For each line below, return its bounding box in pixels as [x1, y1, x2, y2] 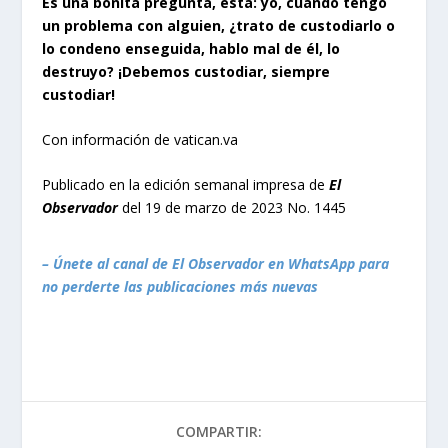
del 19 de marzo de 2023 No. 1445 [122, 198, 347, 218]
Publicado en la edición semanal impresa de [42, 175, 330, 195]
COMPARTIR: [176, 422, 262, 442]
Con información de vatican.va [42, 129, 239, 149]
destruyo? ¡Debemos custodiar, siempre [42, 61, 331, 81]
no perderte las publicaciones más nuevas [42, 277, 319, 297]
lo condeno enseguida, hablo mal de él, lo [42, 38, 341, 58]
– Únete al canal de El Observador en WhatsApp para [42, 254, 390, 274]
